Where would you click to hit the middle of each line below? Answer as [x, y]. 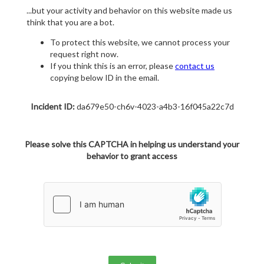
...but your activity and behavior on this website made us [129, 11]
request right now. [84, 54]
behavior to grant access [132, 156]
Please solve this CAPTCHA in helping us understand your [132, 144]
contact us [195, 66]
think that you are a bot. [70, 22]
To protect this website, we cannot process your [140, 42]
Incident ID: [52, 107]
